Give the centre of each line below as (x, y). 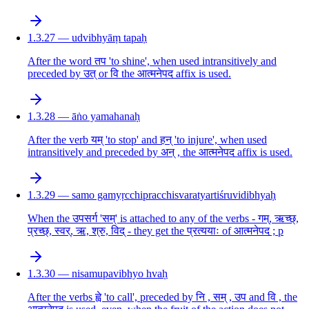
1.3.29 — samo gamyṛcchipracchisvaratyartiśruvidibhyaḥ (152, 195)
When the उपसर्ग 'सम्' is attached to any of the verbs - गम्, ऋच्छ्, (163, 219)
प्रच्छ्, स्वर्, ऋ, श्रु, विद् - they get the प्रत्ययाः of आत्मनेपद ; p (156, 231)
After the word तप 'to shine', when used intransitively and (152, 61)
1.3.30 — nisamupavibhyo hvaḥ (98, 274)
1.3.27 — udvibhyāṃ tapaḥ (87, 38)
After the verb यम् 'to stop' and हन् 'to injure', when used (147, 140)
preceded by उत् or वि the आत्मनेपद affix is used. (129, 74)
